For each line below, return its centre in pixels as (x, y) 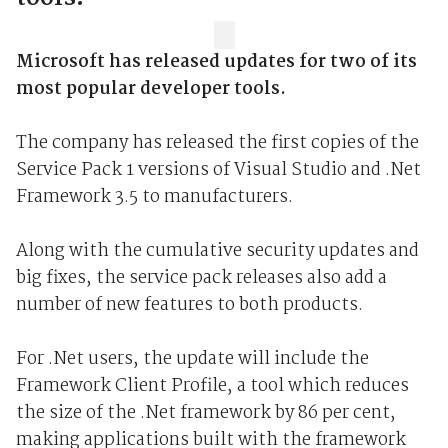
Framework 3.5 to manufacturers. (154, 198)
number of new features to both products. (189, 306)
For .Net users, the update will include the (192, 360)
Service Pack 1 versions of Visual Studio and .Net (218, 171)
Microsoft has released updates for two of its (216, 63)
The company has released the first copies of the (217, 144)
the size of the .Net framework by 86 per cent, (205, 414)
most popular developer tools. (150, 90)
